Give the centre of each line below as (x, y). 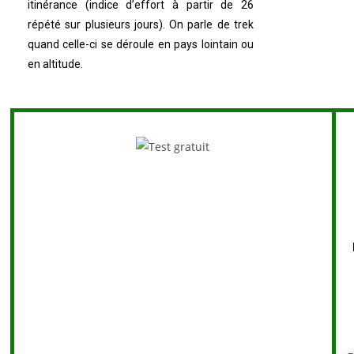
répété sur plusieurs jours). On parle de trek (141, 24)
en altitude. (55, 64)
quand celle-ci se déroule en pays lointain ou (141, 44)
